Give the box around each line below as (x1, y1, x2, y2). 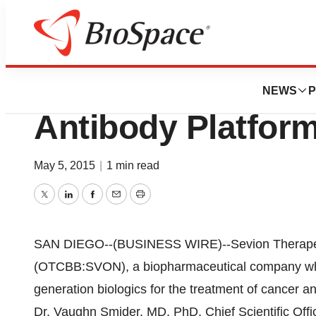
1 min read (107, 159, 159, 171)
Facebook (91, 197, 147, 212)
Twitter (43, 197, 81, 212)
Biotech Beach (34, 45, 97, 56)
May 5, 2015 (34, 159, 98, 171)
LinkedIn (67, 197, 116, 212)
